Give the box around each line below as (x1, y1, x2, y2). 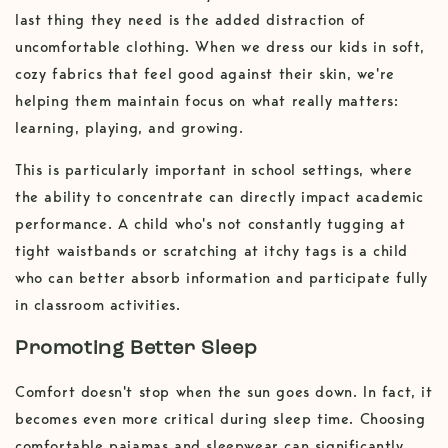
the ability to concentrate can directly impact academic (15, 188, 425, 207)
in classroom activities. (15, 296, 181, 315)
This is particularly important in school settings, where (15, 161, 413, 180)
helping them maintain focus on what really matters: (15, 92, 399, 111)
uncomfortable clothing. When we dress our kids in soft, (15, 38, 426, 57)
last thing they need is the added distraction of (15, 11, 366, 30)
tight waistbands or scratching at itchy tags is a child (15, 242, 409, 261)
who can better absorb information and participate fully (15, 269, 429, 288)
